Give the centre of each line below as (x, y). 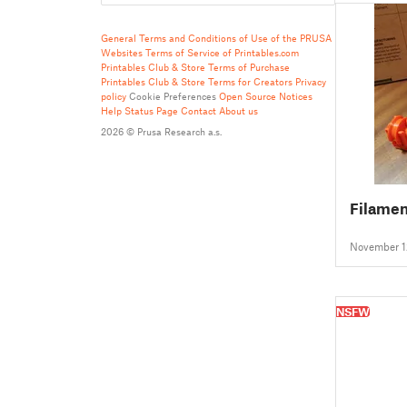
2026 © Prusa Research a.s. (161, 131)
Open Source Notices (266, 96)
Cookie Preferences (173, 96)
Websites (122, 52)
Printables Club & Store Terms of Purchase (195, 67)
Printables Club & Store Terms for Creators (197, 81)
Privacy (311, 81)
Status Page (151, 110)
